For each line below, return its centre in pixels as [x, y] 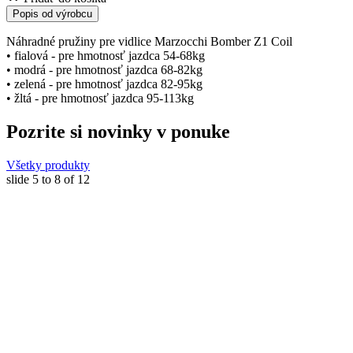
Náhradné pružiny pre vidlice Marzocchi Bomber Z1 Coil [149, 41]
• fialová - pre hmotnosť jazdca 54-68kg [106, 55]
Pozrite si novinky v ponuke [118, 131]
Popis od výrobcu [52, 13]
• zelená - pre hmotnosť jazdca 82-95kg [104, 84]
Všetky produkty [48, 165]
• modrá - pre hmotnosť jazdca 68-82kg [104, 69]
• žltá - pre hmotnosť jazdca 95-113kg [100, 98]
